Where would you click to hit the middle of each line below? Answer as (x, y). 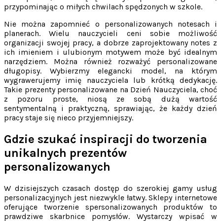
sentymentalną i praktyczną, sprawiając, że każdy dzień (110, 108)
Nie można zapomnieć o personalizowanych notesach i (110, 24)
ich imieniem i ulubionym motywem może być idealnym (110, 52)
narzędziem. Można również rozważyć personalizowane (110, 61)
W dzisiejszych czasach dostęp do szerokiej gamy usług (110, 188)
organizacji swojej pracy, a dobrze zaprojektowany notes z (110, 42)
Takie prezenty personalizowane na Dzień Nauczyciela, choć (110, 89)
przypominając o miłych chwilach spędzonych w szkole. (103, 6)
